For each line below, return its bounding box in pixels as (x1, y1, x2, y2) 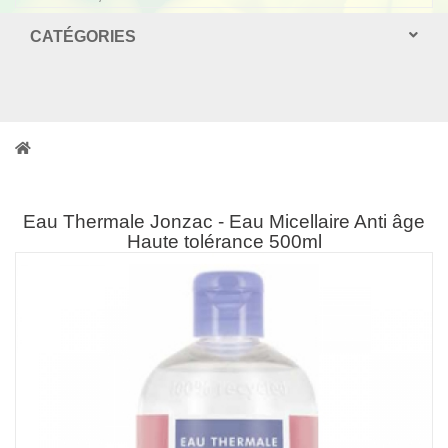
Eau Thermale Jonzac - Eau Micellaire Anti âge (23, 211, 425, 232)
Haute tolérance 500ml (126, 231, 322, 252)
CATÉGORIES (30, 28, 136, 45)
